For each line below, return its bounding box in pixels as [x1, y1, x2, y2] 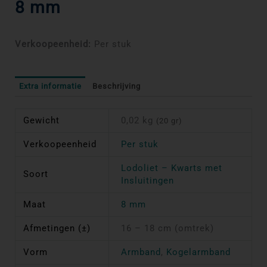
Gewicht [23, 114, 60, 126]
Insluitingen [120, 175, 174, 186]
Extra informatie [18, 82, 82, 91]
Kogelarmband [166, 246, 231, 257]
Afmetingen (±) [23, 222, 91, 234]
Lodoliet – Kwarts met [120, 162, 222, 173]
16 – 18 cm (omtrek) [120, 222, 214, 234]
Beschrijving [92, 82, 141, 91]
